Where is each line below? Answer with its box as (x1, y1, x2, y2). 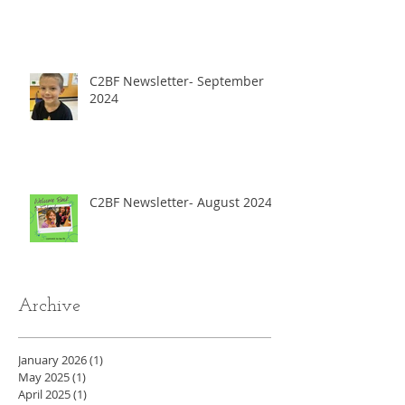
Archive (18, 297, 80, 316)
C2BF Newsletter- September (89, 72, 264, 90)
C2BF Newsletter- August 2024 (89, 193, 272, 212)
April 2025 (18, 386, 71, 403)
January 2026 (18, 352, 87, 369)
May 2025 (18, 369, 70, 386)
